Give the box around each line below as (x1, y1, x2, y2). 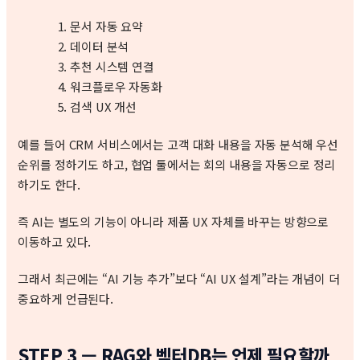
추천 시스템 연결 (70, 58, 154, 76)
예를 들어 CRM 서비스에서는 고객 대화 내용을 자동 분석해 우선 (18, 136, 339, 153)
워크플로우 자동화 (70, 78, 162, 96)
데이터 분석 (70, 38, 129, 55)
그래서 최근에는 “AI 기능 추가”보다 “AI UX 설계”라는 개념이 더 (18, 269, 340, 287)
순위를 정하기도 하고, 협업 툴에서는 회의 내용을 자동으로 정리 (18, 156, 336, 174)
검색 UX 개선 (70, 98, 137, 116)
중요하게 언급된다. (18, 289, 113, 307)
